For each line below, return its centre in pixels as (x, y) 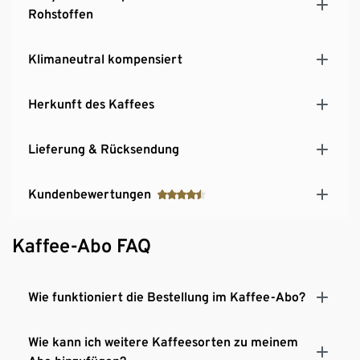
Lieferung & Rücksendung (104, 149)
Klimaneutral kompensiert (105, 59)
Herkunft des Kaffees (91, 104)
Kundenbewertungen (90, 194)
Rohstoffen (61, 14)
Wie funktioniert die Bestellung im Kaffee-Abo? (167, 297)
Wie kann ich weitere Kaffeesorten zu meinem (163, 342)
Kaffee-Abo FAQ (82, 245)
